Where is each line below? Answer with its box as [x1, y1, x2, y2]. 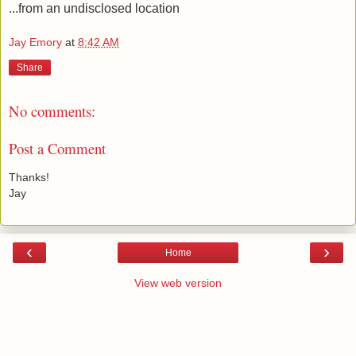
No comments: [9, 101, 95, 122]
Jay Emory [9, 36, 62, 49]
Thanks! [9, 171, 49, 184]
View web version [134, 276, 222, 289]
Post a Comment [9, 137, 106, 158]
